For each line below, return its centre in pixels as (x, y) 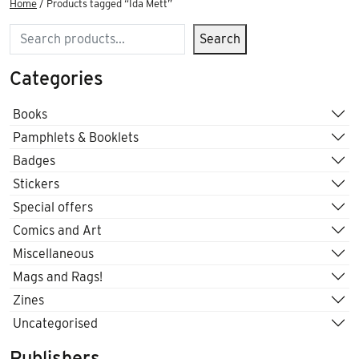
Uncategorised (55, 323)
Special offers (53, 207)
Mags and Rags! (58, 276)
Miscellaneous (53, 253)
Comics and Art (57, 230)
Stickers (36, 184)
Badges (34, 160)
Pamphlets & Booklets (76, 137)
